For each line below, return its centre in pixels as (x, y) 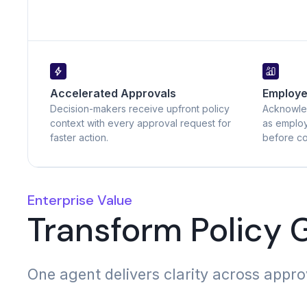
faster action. (79, 137)
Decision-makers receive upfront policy (140, 109)
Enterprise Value (80, 200)
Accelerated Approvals (113, 93)
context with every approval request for (140, 123)
